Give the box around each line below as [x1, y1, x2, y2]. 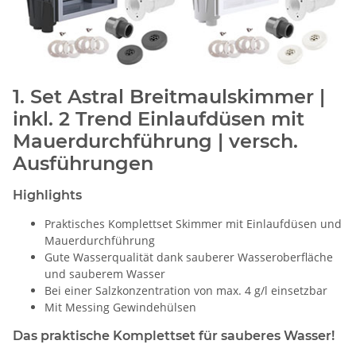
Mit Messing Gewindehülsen [44, 299, 196, 315]
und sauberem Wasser [44, 265, 165, 281]
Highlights [13, 187, 82, 203]
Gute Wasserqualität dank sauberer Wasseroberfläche [44, 249, 333, 265]
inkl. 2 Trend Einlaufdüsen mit [13, 106, 304, 130]
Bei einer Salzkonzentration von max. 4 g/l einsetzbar [44, 282, 327, 298]
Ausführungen [13, 151, 153, 175]
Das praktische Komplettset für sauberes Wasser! [13, 327, 335, 343]
